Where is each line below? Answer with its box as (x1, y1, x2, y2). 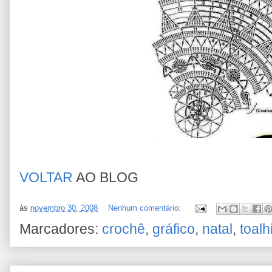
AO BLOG (73, 170, 138, 185)
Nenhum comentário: (108, 203, 183, 213)
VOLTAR (19, 170, 73, 185)
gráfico (152, 222, 195, 237)
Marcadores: (19, 222, 102, 237)
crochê (102, 222, 145, 237)
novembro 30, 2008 (30, 203, 98, 213)
